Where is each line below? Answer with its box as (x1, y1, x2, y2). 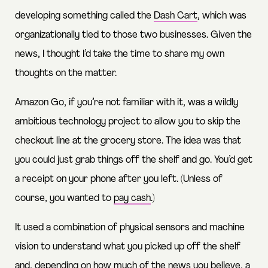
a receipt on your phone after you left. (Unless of (15, 174, 223, 185)
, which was (197, 11, 246, 22)
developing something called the (15, 11, 154, 22)
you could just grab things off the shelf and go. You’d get (15, 155, 252, 166)
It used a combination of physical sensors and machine (15, 223, 245, 233)
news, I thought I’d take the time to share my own (15, 49, 224, 60)
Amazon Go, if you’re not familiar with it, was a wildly (15, 98, 238, 108)
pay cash (114, 193, 151, 204)
